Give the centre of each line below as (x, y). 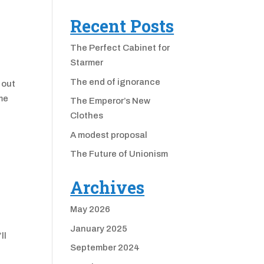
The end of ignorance (115, 82)
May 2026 (90, 209)
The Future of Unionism (119, 154)
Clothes (87, 116)
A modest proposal (109, 135)
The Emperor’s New (110, 101)
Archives (108, 188)
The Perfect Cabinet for (120, 48)
